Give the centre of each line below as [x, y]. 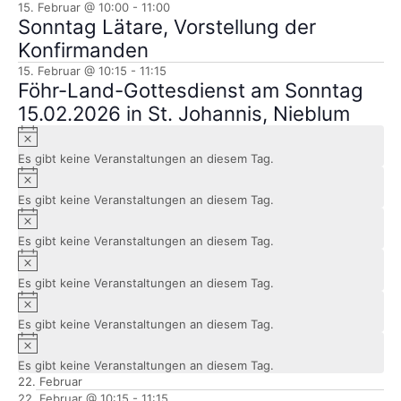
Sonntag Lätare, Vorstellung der [166, 27]
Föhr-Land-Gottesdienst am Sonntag [190, 90]
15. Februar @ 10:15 [72, 71]
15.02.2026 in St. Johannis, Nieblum [183, 114]
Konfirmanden [83, 50]
